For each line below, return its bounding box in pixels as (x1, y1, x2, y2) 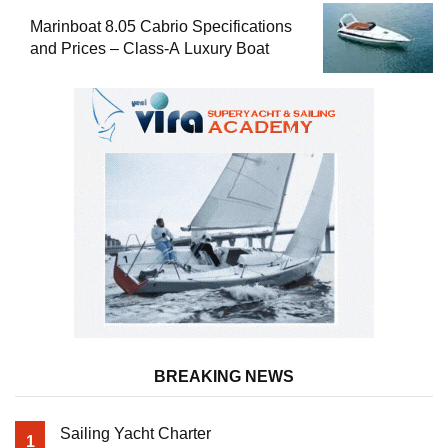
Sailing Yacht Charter (60, 425, 211, 443)
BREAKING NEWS (154, 368, 294, 386)
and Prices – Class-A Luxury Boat (30, 40, 269, 58)
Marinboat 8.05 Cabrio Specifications (30, 18, 292, 36)
